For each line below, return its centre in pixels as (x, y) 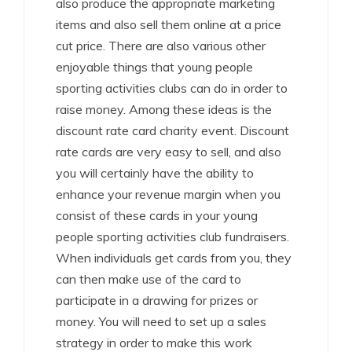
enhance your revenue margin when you (168, 194)
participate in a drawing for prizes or (157, 301)
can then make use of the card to (148, 279)
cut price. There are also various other (161, 46)
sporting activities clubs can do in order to (172, 88)
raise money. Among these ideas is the (164, 110)
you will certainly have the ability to (155, 173)
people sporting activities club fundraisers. (172, 237)
